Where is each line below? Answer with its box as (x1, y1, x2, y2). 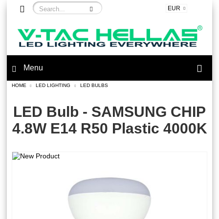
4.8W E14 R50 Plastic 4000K (12, 120, 207, 137)
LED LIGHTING (36, 83, 70, 88)
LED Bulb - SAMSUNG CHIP (13, 104, 206, 120)
